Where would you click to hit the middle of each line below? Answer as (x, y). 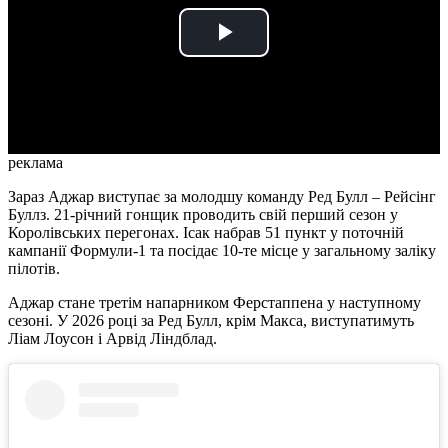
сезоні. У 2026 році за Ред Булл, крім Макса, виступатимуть (211, 320)
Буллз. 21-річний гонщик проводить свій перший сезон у (203, 214)
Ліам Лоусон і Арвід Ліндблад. (112, 338)
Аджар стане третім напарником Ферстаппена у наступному (214, 302)
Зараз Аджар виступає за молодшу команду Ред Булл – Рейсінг (222, 196)
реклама (35, 162)
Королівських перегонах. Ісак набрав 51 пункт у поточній (206, 232)
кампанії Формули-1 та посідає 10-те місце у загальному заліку (222, 250)
